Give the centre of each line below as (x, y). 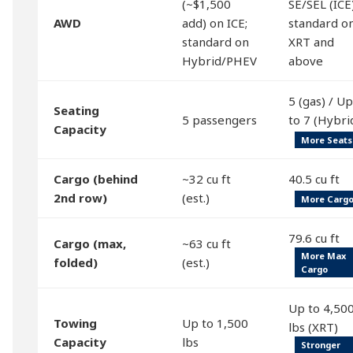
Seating (76, 110)
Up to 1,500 (215, 323)
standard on (216, 42)
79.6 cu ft (314, 238)
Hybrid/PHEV (219, 61)
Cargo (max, (90, 243)
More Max (323, 256)
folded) (76, 262)
